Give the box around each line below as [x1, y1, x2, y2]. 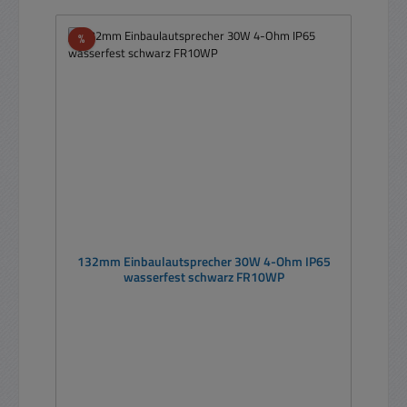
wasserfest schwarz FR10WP [123, 267, 284, 288]
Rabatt [84, 28, 120, 47]
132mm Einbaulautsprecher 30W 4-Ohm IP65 [76, 252, 331, 273]
